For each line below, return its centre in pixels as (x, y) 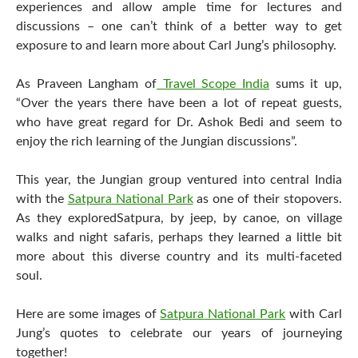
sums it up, (306, 84)
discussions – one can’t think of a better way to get (179, 26)
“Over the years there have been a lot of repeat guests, (179, 103)
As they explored (66, 218)
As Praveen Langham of (86, 84)
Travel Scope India (213, 84)
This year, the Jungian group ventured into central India (179, 179)
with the (42, 199)
